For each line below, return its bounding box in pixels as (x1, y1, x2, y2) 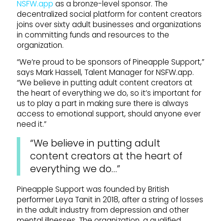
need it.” (16, 119, 46, 129)
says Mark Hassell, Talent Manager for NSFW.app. (16, 67, 194, 77)
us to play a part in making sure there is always (16, 98, 188, 109)
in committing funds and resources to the (16, 29, 169, 40)
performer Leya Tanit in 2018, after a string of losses (16, 194, 203, 205)
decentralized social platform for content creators (16, 8, 202, 19)
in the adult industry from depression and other (16, 204, 189, 215)
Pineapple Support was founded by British (16, 184, 169, 194)
